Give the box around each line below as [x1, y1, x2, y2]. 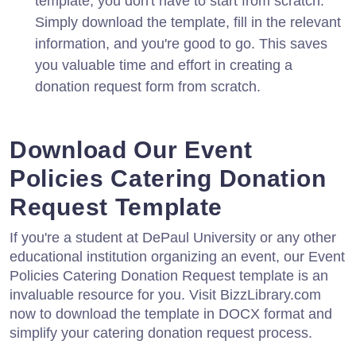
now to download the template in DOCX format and [10, 305, 332, 322]
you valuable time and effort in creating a [35, 56, 292, 73]
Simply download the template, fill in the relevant [35, 14, 341, 30]
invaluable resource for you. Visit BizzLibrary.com [10, 286, 321, 303]
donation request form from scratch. [35, 78, 261, 95]
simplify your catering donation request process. [10, 324, 312, 341]
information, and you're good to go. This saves [35, 35, 327, 52]
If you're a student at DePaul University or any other [10, 229, 336, 246]
